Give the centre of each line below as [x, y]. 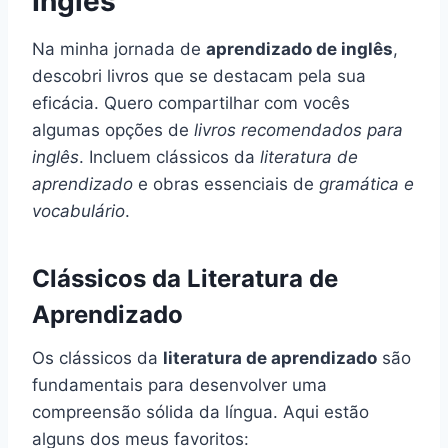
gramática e [366, 183]
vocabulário [78, 210]
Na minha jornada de [119, 48]
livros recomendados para [298, 129]
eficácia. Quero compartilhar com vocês [191, 102]
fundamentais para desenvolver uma [179, 384]
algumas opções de [113, 129]
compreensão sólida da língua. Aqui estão [200, 411]
